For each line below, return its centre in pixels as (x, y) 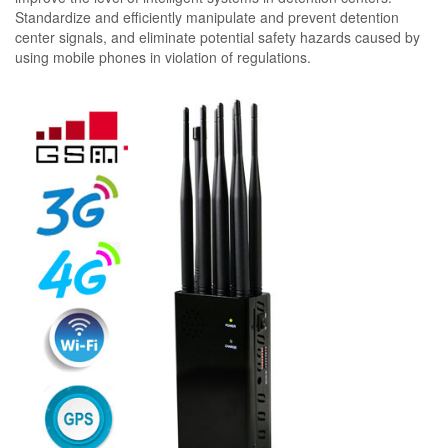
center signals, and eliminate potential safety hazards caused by (217, 37)
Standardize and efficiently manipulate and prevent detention (207, 17)
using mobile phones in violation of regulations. (163, 57)
